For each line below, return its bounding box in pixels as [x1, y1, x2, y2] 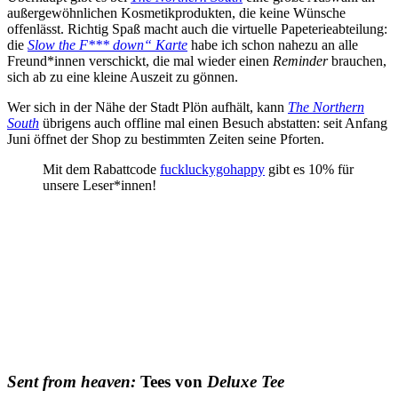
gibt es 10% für [265, 162, 354, 178]
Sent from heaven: [7, 372, 136, 392]
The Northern [288, 99, 364, 115]
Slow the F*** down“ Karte [28, 37, 187, 53]
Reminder [273, 53, 331, 69]
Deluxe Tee [203, 372, 284, 392]
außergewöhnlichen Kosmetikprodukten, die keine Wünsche [7, 5, 346, 21]
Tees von [136, 372, 203, 392]
